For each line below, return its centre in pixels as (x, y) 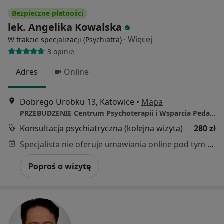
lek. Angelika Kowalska (65, 27)
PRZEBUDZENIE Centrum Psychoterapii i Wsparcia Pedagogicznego (213, 113)
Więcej (140, 40)
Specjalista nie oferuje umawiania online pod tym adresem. (211, 144)
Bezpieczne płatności (48, 13)
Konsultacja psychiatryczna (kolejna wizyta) (101, 128)
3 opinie (61, 51)
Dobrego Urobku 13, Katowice (77, 102)
